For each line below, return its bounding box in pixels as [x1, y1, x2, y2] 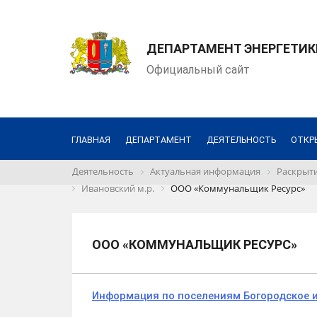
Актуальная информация [150, 165, 260, 178]
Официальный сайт [146, 63, 250, 76]
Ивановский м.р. [81, 181, 154, 195]
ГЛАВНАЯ [71, 134, 110, 145]
